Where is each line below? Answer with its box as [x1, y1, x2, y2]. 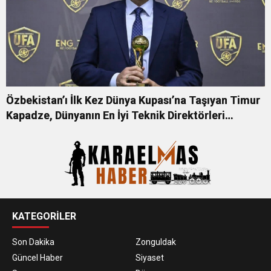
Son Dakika [12, 237, 54, 247]
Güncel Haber [12, 253, 63, 263]
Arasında [6, 124, 51, 137]
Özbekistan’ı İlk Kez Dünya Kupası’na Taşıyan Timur [6, 94, 260, 106]
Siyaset [135, 253, 164, 263]
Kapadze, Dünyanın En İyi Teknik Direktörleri [6, 109, 225, 122]
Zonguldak [135, 237, 176, 247]
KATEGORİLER [12, 211, 76, 222]
